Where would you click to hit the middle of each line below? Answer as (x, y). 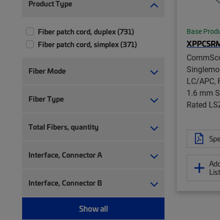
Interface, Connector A (65, 154)
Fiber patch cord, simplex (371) (87, 44)
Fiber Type (46, 98)
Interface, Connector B (65, 182)
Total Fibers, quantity (64, 126)
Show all (93, 208)
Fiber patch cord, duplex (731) (86, 31)
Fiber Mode (47, 70)
